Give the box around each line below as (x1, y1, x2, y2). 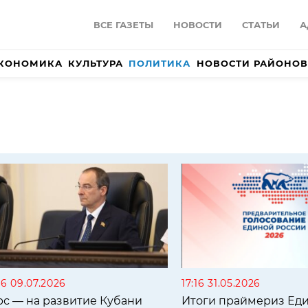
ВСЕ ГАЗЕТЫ (93, 19, 153, 31)
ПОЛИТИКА (129, 58, 191, 69)
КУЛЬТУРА (68, 58, 124, 69)
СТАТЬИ (242, 19, 280, 31)
